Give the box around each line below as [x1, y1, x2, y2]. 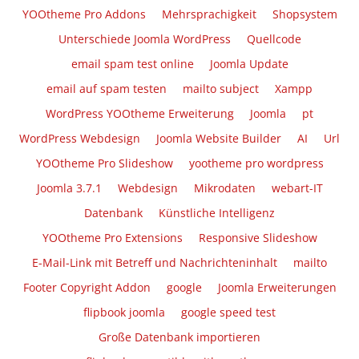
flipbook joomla [83, 305, 165, 321]
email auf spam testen [46, 81, 167, 97]
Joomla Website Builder [156, 131, 281, 147]
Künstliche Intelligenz [159, 205, 275, 221]
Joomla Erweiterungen [217, 280, 337, 296]
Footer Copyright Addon [22, 280, 151, 296]
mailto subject [183, 81, 259, 97]
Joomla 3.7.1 [36, 180, 102, 196]
